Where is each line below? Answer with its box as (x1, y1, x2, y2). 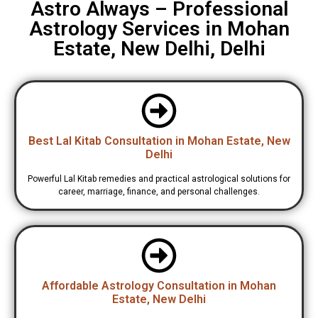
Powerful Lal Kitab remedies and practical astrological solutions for (28, 174, 290, 185)
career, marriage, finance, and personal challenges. (58, 187, 260, 197)
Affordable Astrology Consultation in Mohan (42, 279, 276, 293)
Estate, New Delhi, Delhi (53, 37, 265, 61)
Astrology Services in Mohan (28, 17, 290, 41)
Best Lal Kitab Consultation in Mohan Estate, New (28, 134, 290, 148)
